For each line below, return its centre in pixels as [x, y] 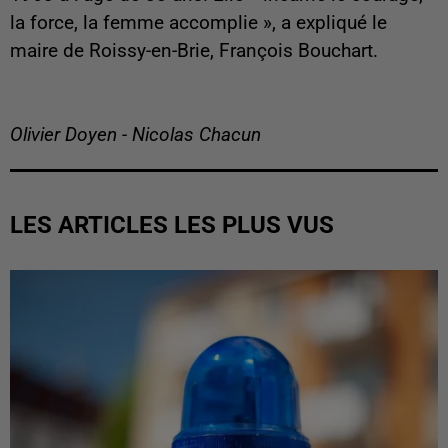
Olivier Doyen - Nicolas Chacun [135, 135]
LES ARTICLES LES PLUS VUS [172, 225]
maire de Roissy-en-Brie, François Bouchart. [194, 51]
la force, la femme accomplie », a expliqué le [198, 23]
